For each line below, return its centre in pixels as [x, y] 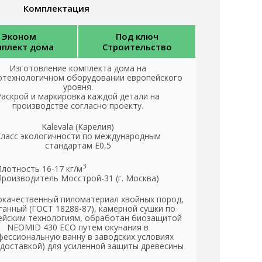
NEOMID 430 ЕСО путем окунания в [78, 227]
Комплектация [56, 8]
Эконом [19, 37]
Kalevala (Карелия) [78, 127]
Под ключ [137, 37]
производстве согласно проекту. [78, 106]
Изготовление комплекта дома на [78, 68]
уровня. [78, 87]
